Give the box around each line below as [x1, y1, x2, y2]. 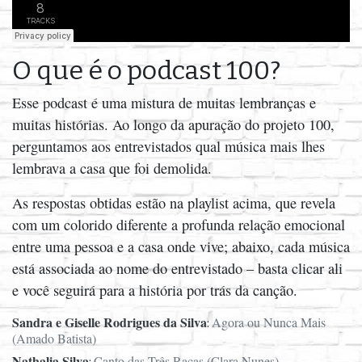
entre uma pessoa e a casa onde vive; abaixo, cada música [12, 236, 350, 256]
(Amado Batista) [12, 329, 96, 347]
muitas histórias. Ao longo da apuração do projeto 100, [12, 114, 335, 134]
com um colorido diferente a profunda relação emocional [12, 214, 345, 234]
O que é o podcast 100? [12, 54, 280, 86]
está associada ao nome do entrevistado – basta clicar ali [12, 258, 343, 278]
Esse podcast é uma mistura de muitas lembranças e [12, 92, 316, 112]
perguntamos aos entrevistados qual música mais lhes [12, 136, 325, 156]
